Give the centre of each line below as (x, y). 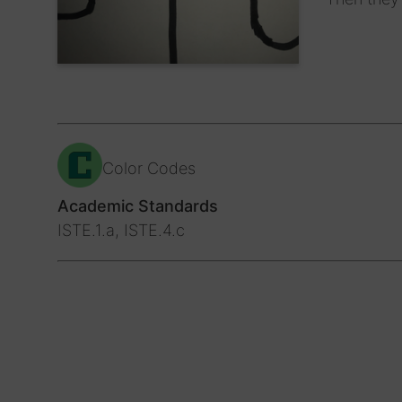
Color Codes (149, 168)
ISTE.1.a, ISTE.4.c (121, 230)
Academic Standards (138, 205)
